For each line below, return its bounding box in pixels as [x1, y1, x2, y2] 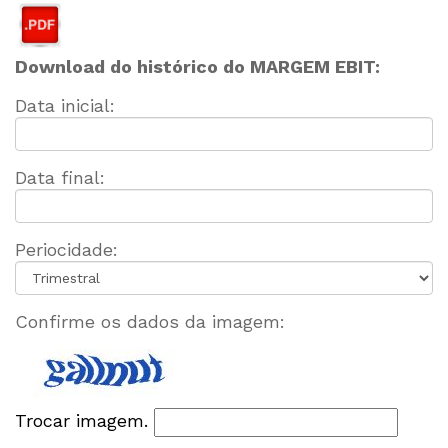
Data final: [15, 167, 105, 188]
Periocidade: [15, 239, 118, 260]
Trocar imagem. [15, 410, 154, 431]
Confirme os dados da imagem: [15, 311, 285, 332]
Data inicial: [15, 95, 115, 116]
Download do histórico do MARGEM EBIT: [15, 56, 380, 77]
